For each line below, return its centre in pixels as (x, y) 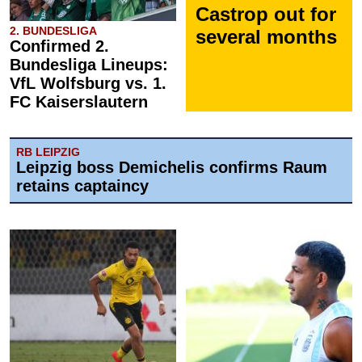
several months (266, 37)
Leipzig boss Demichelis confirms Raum (172, 168)
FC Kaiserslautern (79, 102)
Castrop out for (266, 15)
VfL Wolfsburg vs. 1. (88, 84)
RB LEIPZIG (48, 152)
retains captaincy (82, 186)
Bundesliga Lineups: (89, 65)
